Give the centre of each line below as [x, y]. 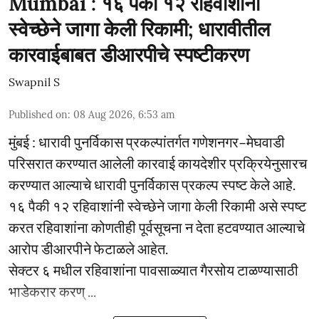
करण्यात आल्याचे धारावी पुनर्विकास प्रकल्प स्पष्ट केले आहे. [152, 184]
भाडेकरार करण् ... [52, 291]
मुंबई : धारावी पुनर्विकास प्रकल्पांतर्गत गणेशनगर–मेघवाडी [147, 142]
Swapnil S [34, 82]
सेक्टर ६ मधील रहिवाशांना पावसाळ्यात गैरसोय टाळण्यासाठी [153, 270]
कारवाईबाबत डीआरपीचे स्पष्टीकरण [129, 55]
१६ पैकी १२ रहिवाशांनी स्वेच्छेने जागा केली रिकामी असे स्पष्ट [157, 206]
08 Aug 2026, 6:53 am [124, 115]
